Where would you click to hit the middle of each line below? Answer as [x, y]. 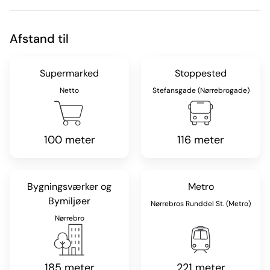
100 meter [69, 140]
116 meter [201, 140]
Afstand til [39, 39]
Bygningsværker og [69, 187]
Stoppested [201, 74]
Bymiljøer [69, 201]
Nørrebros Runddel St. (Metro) [201, 204]
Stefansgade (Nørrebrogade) [201, 91]
